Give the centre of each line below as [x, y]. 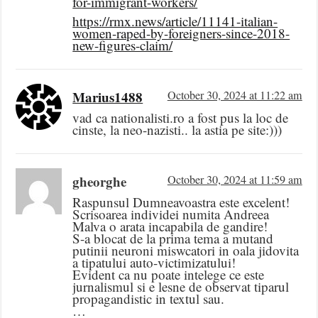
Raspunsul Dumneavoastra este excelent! [181, 202]
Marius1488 [108, 97]
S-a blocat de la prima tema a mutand [173, 238]
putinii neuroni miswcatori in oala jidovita [186, 251]
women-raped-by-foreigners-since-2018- [181, 33]
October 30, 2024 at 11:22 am [235, 95]
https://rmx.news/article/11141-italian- [175, 21]
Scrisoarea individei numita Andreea [171, 214]
